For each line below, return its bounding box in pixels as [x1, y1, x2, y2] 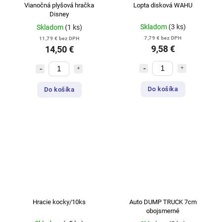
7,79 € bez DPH [144, 35, 181, 41]
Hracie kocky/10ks [33, 198, 86, 206]
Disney [50, 10, 69, 18]
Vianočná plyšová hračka [24, 1, 94, 9]
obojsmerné [146, 207, 179, 215]
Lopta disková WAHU [133, 1, 192, 9]
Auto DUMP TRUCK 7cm [129, 198, 197, 206]
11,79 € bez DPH [39, 35, 80, 41]
